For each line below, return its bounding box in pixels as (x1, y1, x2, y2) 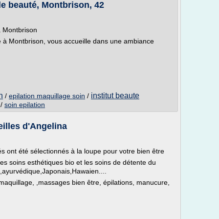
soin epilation (4, 101, 45, 109)
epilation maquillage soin (9, 92, 85, 100)
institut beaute (91, 91, 139, 100)
